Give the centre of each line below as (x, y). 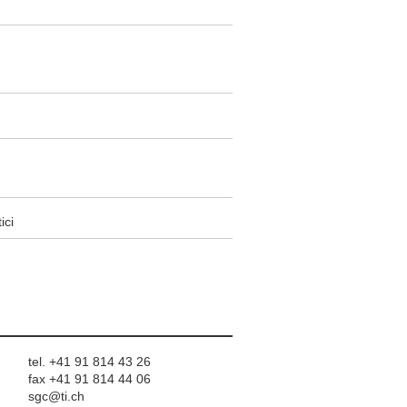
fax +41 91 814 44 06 (89, 379)
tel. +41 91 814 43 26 (89, 362)
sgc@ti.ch (56, 396)
